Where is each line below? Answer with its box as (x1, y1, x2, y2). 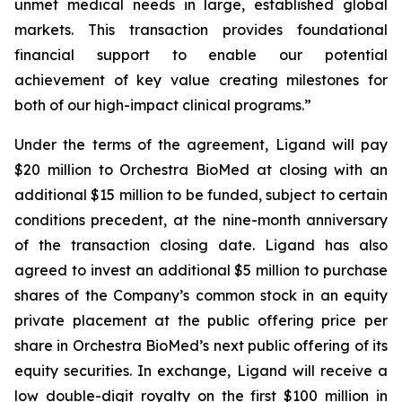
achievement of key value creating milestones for (14, 71, 388, 89)
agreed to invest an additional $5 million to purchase (14, 261, 388, 279)
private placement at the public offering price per (14, 311, 388, 329)
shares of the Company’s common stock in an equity (14, 286, 388, 304)
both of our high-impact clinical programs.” (14, 96, 311, 114)
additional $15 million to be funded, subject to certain (14, 186, 388, 204)
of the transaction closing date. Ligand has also (14, 236, 388, 254)
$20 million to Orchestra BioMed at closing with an (14, 161, 388, 179)
